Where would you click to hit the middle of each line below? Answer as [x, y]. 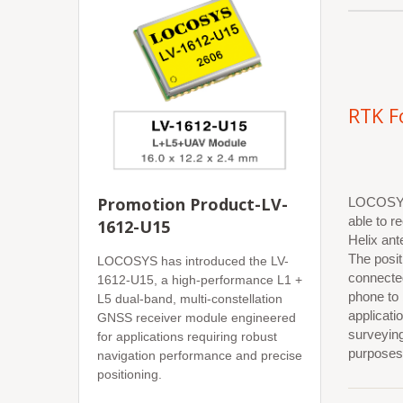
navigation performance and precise [200, 355]
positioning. [130, 374]
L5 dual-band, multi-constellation [190, 299]
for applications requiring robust [187, 336]
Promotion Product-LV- [193, 204]
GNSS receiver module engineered [197, 318]
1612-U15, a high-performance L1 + [200, 280]
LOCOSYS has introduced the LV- [193, 261]
